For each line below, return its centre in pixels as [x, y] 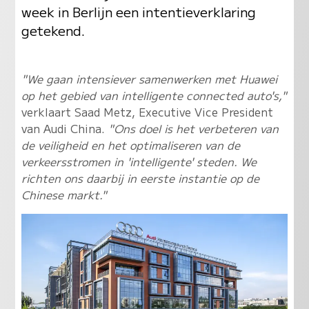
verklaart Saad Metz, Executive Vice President [147, 111]
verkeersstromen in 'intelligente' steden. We [139, 161]
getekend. [53, 30]
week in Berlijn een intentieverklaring [138, 12]
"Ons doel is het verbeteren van [193, 128]
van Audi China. [64, 128]
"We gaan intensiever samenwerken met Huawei [149, 78]
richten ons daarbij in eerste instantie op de [140, 178]
